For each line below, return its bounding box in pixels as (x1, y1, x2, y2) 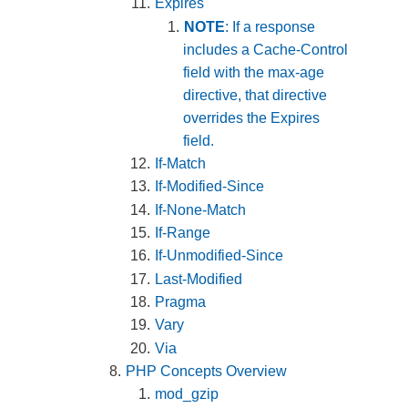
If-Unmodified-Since (155, 248, 284, 264)
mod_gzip (155, 386, 219, 403)
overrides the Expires (183, 109, 321, 126)
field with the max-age (183, 64, 325, 80)
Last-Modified (155, 270, 243, 287)
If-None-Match (155, 201, 247, 218)
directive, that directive (183, 87, 328, 103)
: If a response (225, 18, 316, 35)
